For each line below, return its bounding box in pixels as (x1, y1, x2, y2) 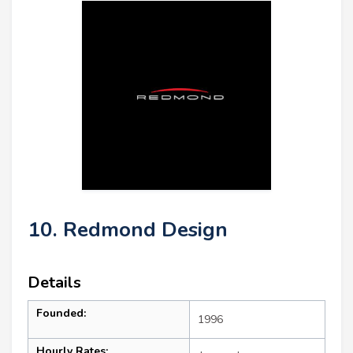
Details (28, 272, 81, 294)
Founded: (36, 306, 86, 321)
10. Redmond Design (28, 216, 228, 244)
